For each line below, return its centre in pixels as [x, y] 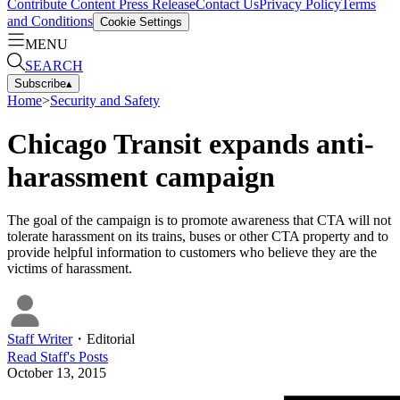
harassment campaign [141, 176]
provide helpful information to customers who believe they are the [192, 253]
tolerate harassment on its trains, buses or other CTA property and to [198, 237]
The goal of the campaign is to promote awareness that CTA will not [199, 221]
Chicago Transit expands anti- [191, 143]
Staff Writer [40, 339]
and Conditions [50, 21]
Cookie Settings [141, 21]
